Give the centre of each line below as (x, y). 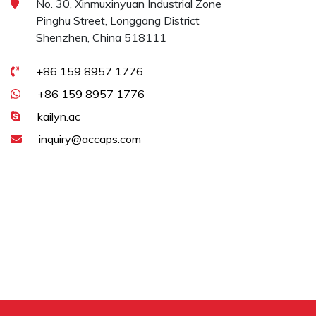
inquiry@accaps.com (90, 139)
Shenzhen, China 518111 (101, 37)
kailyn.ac (59, 116)
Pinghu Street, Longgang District (118, 20)
